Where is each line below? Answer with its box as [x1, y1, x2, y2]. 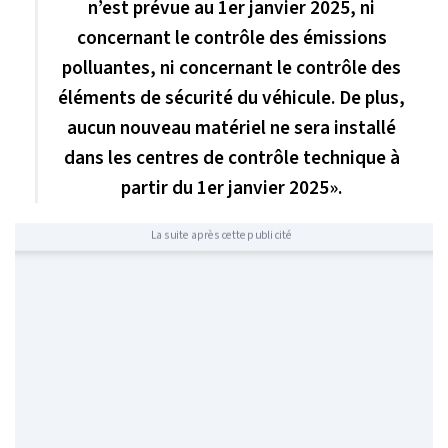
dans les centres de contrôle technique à [63, 144, 400, 173]
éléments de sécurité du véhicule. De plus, [58, 84, 405, 113]
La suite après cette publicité [150, 227, 292, 244]
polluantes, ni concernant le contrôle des [62, 54, 401, 83]
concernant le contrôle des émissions [76, 24, 387, 53]
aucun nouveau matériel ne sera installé [67, 114, 396, 143]
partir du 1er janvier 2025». [121, 174, 342, 203]
